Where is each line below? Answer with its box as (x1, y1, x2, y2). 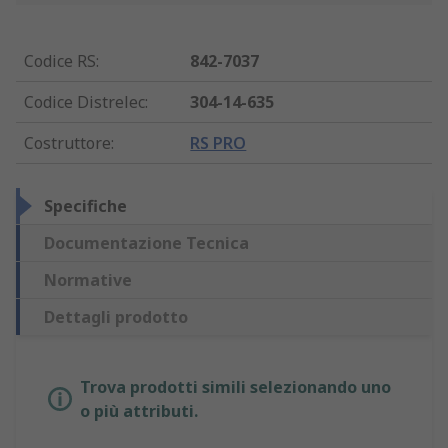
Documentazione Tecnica (44, 232, 249, 255)
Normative (44, 269, 132, 292)
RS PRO (190, 132, 247, 155)
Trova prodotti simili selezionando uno (80, 376, 391, 399)
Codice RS (24, 50, 96, 73)
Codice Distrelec (24, 91, 145, 114)
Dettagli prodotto (44, 306, 188, 329)
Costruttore (24, 132, 111, 155)
